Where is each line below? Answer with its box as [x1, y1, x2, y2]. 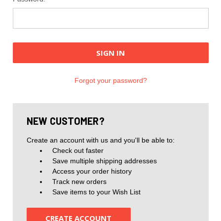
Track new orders [52, 177, 107, 185]
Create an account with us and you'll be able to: [26, 136, 175, 144]
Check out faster [52, 146, 104, 154]
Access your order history [52, 167, 132, 175]
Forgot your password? [74, 76, 147, 84]
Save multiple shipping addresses [52, 156, 157, 165]
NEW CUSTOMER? [26, 114, 105, 127]
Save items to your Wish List [52, 187, 141, 196]
